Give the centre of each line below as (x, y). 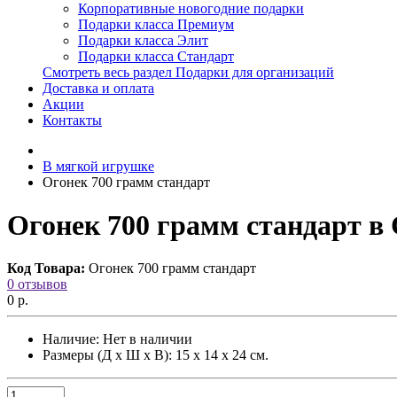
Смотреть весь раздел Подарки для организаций (188, 72)
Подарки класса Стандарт (156, 56)
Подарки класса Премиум (156, 24)
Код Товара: (46, 269)
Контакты (72, 120)
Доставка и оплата (98, 88)
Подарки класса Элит (143, 40)
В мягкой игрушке (98, 166)
